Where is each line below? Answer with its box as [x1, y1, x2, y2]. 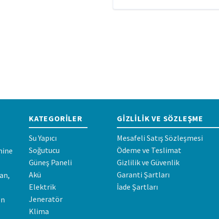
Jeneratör [29, 194, 63, 204]
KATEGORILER [29, 113, 83, 123]
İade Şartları [117, 181, 158, 192]
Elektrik [29, 181, 56, 192]
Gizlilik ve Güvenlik [117, 157, 179, 167]
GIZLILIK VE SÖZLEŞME [117, 113, 204, 123]
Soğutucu [29, 145, 60, 155]
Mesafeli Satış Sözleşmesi [117, 132, 203, 143]
